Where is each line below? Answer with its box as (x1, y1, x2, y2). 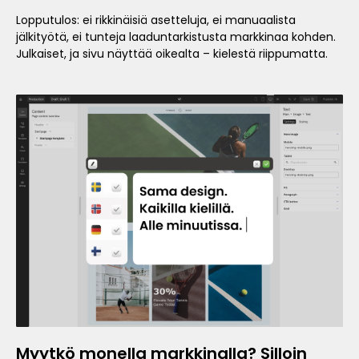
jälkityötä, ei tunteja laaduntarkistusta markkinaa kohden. (16, 29, 336, 45)
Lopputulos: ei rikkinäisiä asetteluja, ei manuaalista (16, 12, 296, 28)
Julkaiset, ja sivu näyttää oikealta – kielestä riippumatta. (16, 46, 328, 62)
